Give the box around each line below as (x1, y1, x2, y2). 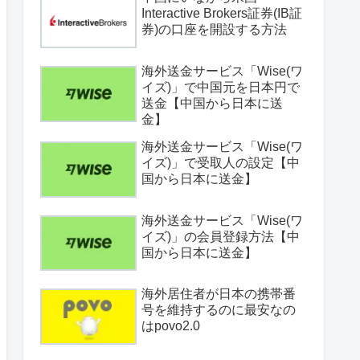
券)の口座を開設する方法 (141, 22, 287, 37)
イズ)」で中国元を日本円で (141, 80, 300, 95)
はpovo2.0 (141, 319, 200, 333)
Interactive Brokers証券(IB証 (141, 6, 302, 21)
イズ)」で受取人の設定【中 (141, 156, 300, 170)
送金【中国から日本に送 (141, 96, 283, 111)
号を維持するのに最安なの (141, 303, 296, 317)
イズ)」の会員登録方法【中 (141, 229, 300, 243)
